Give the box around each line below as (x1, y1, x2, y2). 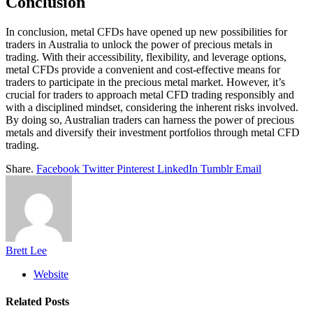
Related (6, 295, 45, 307)
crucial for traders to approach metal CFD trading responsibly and (6, 88, 294, 101)
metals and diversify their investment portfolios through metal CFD (6, 126, 300, 138)
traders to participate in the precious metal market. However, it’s (6, 75, 285, 88)
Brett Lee (6, 244, 47, 256)
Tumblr (201, 162, 233, 175)
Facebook (36, 162, 80, 175)
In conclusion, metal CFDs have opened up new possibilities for (6, 25, 287, 38)
